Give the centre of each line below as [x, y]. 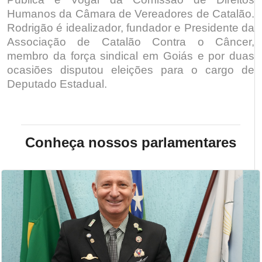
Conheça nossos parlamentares [131, 143]
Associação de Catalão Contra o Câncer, [131, 42]
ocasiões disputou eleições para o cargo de [131, 70]
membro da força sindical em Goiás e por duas [131, 56]
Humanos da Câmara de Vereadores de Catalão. [131, 14]
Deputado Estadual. [57, 84]
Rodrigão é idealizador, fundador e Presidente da [131, 28]
